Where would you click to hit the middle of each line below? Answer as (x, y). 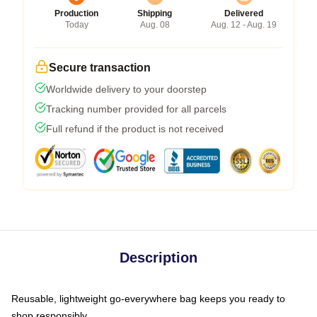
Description (158, 258)
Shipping (155, 14)
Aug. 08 (155, 25)
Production (76, 14)
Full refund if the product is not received (135, 129)
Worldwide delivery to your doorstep (126, 90)
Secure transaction (100, 68)
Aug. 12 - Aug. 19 (244, 25)
